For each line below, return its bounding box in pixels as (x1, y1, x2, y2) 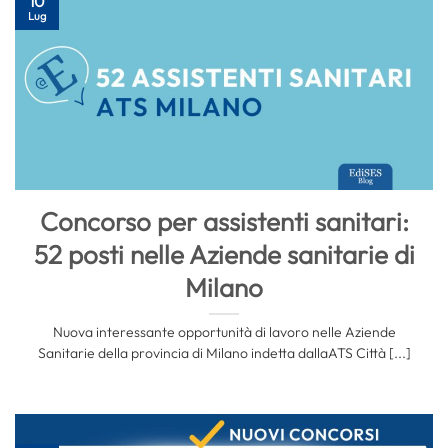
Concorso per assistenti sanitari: (39, 204, 409, 238)
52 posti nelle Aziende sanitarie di (33, 237, 415, 271)
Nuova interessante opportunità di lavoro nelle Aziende (52, 323, 396, 341)
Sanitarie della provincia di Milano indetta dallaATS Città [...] (37, 344, 411, 362)
